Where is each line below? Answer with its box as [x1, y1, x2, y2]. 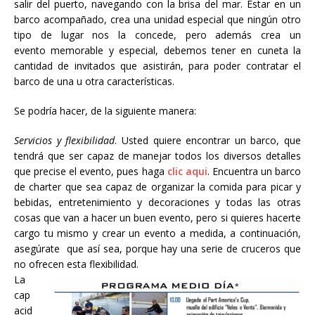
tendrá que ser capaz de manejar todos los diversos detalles [14, 149, 301, 162]
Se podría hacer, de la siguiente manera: [14, 104, 196, 117]
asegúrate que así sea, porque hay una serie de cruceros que [14, 242, 301, 255]
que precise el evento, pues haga [14, 165, 167, 178]
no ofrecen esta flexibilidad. [14, 257, 139, 271]
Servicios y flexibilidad [14, 134, 115, 147]
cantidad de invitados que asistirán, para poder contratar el [14, 59, 301, 72]
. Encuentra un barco [207, 165, 302, 178]
